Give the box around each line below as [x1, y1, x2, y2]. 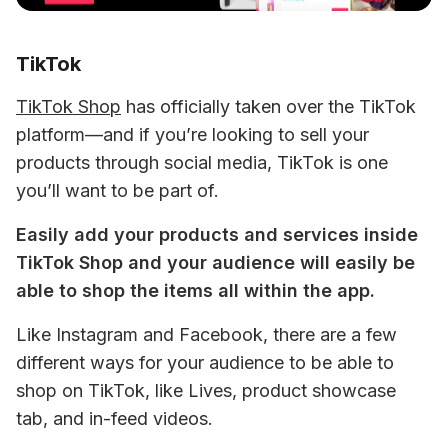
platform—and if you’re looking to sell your [16, 124, 369, 145]
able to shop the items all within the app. [16, 280, 380, 301]
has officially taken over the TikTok [121, 96, 416, 117]
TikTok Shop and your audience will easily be [16, 252, 415, 273]
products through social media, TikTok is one [16, 152, 388, 173]
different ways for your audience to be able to [16, 352, 394, 373]
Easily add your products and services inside [16, 224, 418, 245]
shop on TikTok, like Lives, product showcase [16, 380, 396, 401]
